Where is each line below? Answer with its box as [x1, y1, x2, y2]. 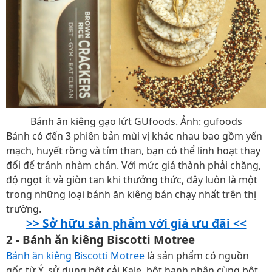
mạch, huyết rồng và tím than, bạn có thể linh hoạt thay [6, 144, 260, 157]
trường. [6, 202, 41, 216]
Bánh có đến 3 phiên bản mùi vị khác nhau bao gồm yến [6, 129, 262, 143]
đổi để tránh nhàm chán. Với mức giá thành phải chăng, [6, 158, 261, 172]
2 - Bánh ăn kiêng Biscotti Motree [6, 232, 195, 247]
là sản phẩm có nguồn [144, 249, 249, 262]
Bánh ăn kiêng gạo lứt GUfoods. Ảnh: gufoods [30, 115, 242, 128]
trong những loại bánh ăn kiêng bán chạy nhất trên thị [6, 188, 256, 201]
